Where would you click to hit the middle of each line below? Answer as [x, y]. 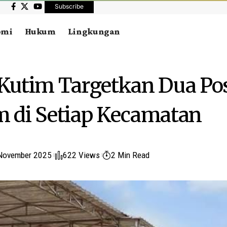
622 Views [82, 155]
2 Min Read [130, 155]
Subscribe [69, 6]
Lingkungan [94, 31]
